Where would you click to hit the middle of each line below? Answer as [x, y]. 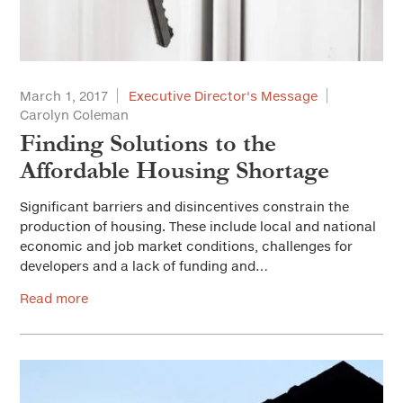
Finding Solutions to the [148, 144]
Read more [54, 299]
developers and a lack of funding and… [144, 266]
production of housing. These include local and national [198, 227]
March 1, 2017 [64, 96]
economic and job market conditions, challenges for [186, 246]
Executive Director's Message [223, 96]
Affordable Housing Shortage [175, 171]
